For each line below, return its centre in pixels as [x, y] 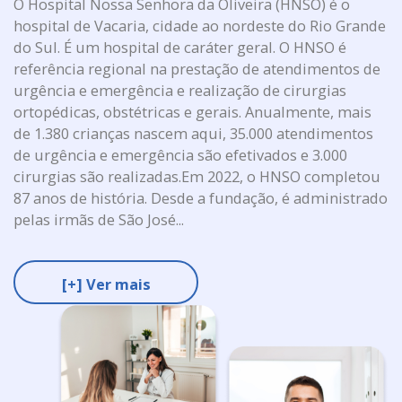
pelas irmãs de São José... [99, 220]
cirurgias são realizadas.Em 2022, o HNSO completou [197, 177]
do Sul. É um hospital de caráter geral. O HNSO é [180, 48]
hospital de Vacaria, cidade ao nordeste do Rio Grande [200, 26]
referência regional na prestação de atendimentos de [197, 69]
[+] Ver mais [106, 284]
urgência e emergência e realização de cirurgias [180, 91]
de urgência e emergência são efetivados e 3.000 [181, 155]
